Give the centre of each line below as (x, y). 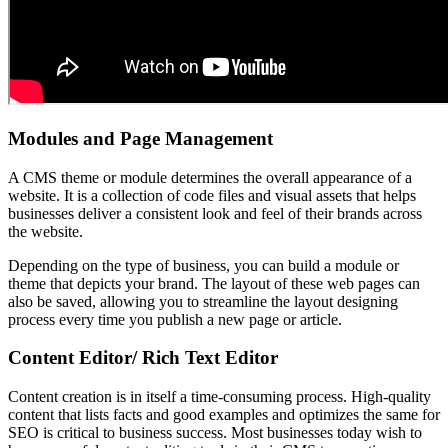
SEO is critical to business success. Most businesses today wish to (215, 432)
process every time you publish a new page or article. (175, 319)
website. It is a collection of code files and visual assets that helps (212, 195)
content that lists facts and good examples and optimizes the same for (224, 414)
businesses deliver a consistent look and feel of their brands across (215, 213)
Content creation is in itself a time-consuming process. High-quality (219, 396)
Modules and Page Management (143, 138)
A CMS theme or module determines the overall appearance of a (210, 177)
